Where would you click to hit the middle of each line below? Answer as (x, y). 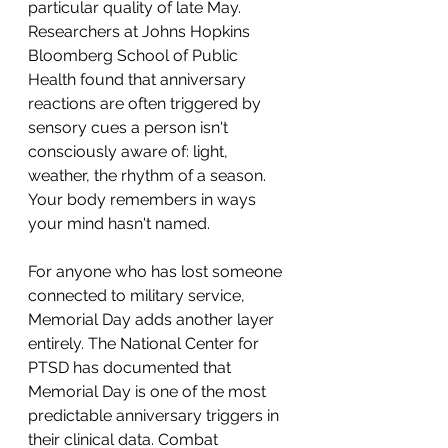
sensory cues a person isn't (130, 127)
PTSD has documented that (131, 367)
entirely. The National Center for (145, 343)
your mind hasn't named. (119, 223)
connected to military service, (138, 295)
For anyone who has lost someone (157, 271)
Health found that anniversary (139, 79)
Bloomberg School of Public (135, 55)
